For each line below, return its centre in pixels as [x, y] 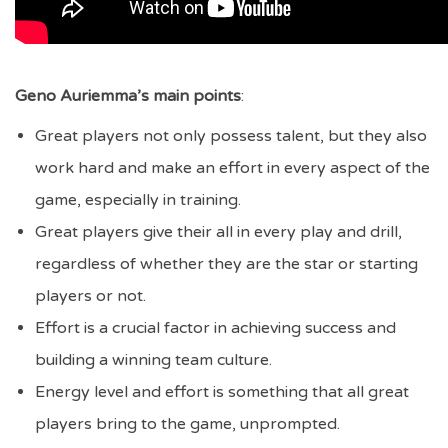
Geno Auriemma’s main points [128, 96]
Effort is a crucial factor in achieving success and [215, 328]
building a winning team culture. [155, 360]
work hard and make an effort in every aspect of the [232, 168]
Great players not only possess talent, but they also [231, 136]
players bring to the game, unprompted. [189, 424]
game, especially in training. [138, 200]
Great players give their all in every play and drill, [218, 232]
